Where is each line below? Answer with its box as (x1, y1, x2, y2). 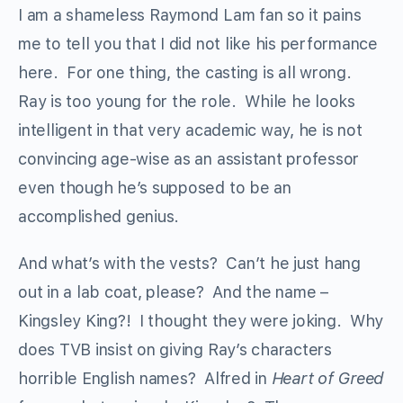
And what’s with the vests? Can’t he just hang (18, 254, 361, 273)
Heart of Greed (271, 369, 384, 389)
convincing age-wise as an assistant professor (18, 149, 360, 169)
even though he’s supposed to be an (18, 178, 291, 198)
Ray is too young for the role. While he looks (18, 92, 355, 112)
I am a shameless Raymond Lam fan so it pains (18, 5, 362, 25)
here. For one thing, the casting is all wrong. (18, 63, 356, 83)
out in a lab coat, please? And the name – (18, 282, 328, 302)
